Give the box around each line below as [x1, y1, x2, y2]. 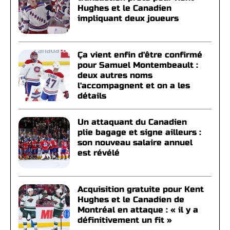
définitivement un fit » [78, 215, 172, 225]
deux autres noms [78, 70, 152, 80]
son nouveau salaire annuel [78, 138, 193, 147]
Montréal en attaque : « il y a [78, 205, 198, 215]
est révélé [78, 148, 120, 158]
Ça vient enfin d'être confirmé [78, 50, 202, 60]
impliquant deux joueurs [78, 13, 179, 23]
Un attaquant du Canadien [78, 117, 187, 127]
